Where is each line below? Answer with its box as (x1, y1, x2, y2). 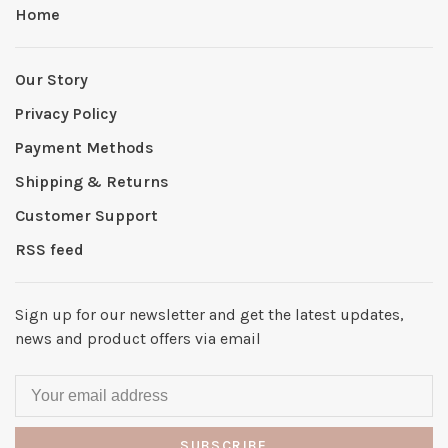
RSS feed (15, 239, 84, 259)
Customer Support (15, 205, 158, 225)
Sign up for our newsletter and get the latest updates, (15, 304, 404, 324)
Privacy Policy (15, 103, 117, 123)
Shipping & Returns (15, 171, 169, 191)
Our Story (15, 69, 88, 89)
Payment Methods (15, 137, 154, 157)
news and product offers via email (15, 328, 261, 348)
